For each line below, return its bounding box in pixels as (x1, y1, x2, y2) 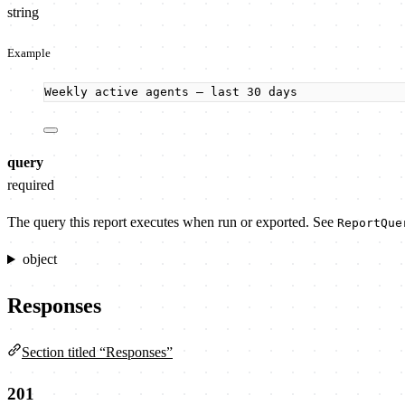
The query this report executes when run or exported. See (7, 214, 337, 231)
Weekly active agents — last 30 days (44, 85, 297, 99)
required (7, 177, 54, 193)
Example (7, 46, 51, 61)
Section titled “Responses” (22, 344, 173, 360)
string (7, 4, 39, 20)
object (22, 251, 57, 268)
